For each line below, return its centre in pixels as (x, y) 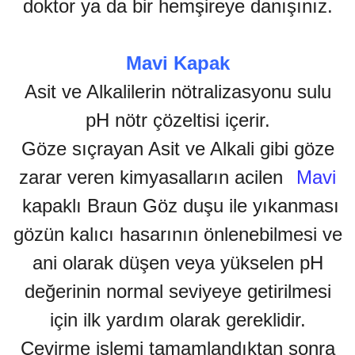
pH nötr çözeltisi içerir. (177, 120)
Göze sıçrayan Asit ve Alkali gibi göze (177, 149)
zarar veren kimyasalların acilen (154, 177)
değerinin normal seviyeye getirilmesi (177, 292)
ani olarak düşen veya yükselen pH (177, 263)
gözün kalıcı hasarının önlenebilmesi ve (177, 235)
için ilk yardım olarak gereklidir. (177, 320)
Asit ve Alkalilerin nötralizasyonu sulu (177, 92)
